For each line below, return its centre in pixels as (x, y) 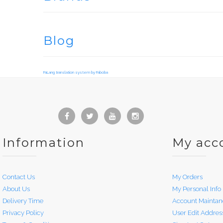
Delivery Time (23, 201)
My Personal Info (197, 189)
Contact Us (19, 177)
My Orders (187, 177)
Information (44, 142)
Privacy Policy (23, 213)
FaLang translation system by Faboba (76, 72)
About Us (16, 189)
